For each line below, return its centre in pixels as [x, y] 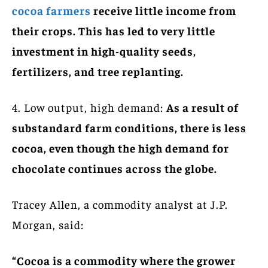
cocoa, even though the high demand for [121, 147]
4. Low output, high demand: [89, 107]
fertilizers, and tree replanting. [98, 71]
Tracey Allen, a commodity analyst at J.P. [120, 204]
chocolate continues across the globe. [115, 168]
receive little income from [164, 10]
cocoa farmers [51, 10]
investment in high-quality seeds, [104, 51]
